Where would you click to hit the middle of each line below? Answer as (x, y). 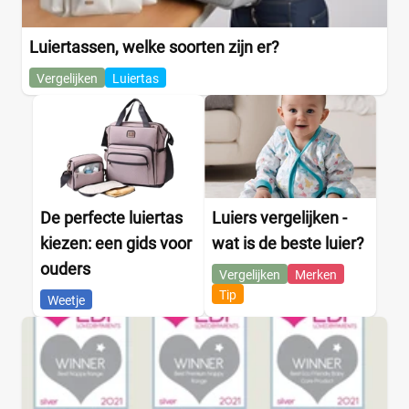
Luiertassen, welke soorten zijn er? (154, 47)
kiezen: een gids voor (116, 243)
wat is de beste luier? (288, 243)
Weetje (66, 300)
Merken (316, 274)
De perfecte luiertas (111, 217)
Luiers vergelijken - (279, 217)
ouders (65, 268)
